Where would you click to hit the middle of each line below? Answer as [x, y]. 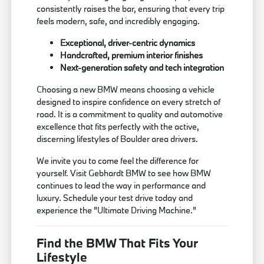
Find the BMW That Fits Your [118, 243]
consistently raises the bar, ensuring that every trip [131, 9]
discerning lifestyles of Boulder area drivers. [118, 139]
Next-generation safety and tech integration [142, 68]
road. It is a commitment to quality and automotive [130, 114]
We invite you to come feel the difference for [118, 161]
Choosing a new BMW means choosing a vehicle [126, 90]
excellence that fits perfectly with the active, [118, 127]
